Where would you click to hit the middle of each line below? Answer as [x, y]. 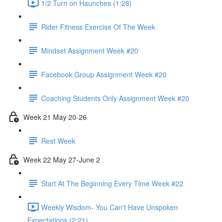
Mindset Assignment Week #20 [90, 50]
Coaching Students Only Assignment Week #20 [115, 98]
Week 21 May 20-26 [55, 117]
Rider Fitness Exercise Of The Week [98, 27]
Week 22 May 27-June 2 [62, 159]
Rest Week [58, 140]
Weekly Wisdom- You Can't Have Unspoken [110, 207]
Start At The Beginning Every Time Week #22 [112, 183]
